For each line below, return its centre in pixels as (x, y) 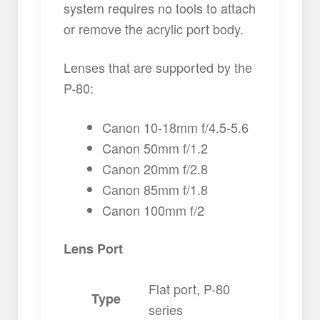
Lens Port (94, 249)
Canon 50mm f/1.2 (155, 147)
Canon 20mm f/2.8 (155, 168)
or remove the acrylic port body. (154, 28)
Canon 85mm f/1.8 (155, 189)
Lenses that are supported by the (158, 67)
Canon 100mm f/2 (154, 210)
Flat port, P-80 (190, 289)
